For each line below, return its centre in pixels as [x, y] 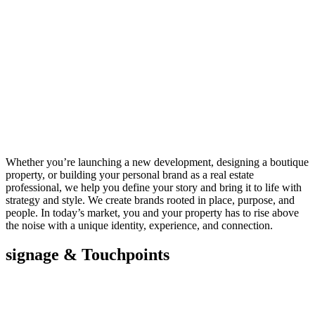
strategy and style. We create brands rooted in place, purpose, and [150, 200]
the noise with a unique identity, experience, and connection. [139, 225]
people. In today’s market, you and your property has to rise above [152, 212]
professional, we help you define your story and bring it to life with [154, 187]
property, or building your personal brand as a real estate [130, 174]
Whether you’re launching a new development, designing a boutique [157, 162]
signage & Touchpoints [88, 255]
